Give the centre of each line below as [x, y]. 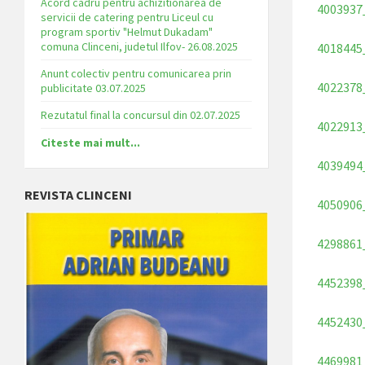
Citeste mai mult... [90, 142]
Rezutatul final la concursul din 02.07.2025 [141, 114]
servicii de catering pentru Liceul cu [127, 17]
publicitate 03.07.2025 [93, 88]
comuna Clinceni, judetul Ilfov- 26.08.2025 [139, 46]
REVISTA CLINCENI [78, 194]
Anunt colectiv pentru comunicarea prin [136, 73]
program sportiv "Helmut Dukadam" [127, 31]
